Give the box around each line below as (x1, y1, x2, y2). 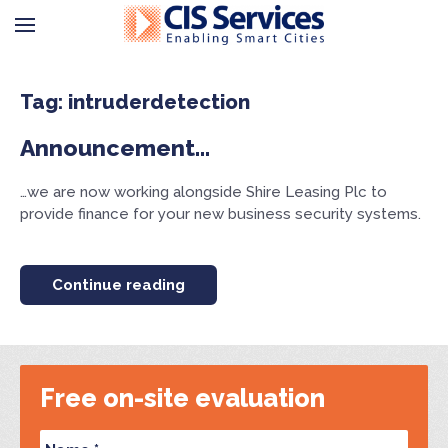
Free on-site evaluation (40, 383, 325, 413)
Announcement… (20, 134, 210, 161)
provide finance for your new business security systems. (20, 205, 421, 223)
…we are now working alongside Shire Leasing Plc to (20, 183, 387, 201)
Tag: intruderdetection (20, 90, 250, 114)
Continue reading (52, 276, 185, 294)
